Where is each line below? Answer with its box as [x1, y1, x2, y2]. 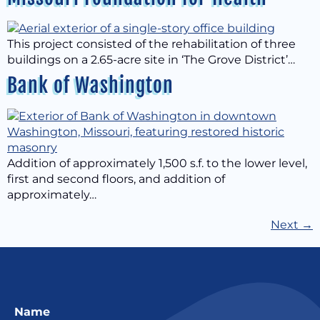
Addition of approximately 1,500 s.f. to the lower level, [7, 156, 307, 170]
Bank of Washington [7, 73, 174, 98]
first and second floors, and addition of [7, 172, 225, 186]
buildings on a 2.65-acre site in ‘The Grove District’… [7, 53, 295, 66]
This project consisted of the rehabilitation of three [7, 37, 296, 51]
